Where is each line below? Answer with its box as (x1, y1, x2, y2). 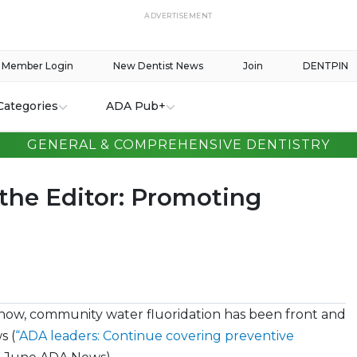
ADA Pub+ (105, 99, 166, 113)
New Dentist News (113, 60, 203, 72)
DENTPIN (303, 60, 348, 72)
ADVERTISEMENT (144, 11, 213, 20)
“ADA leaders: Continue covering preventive (15, 328, 294, 343)
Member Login (2, 60, 73, 72)
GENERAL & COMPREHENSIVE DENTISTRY (27, 137, 330, 152)
